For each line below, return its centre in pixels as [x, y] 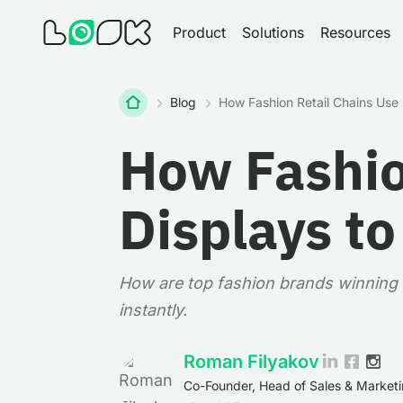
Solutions [273, 32]
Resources [355, 32]
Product [199, 32]
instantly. [153, 310]
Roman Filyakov [251, 362]
